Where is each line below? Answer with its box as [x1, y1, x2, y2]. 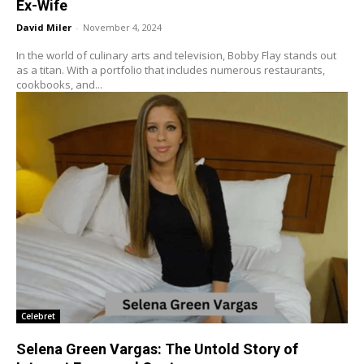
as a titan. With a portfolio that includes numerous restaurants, [16, 62, 325, 77]
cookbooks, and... [16, 76, 102, 92]
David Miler [16, 20, 71, 33]
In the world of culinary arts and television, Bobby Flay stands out [16, 47, 336, 63]
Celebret [21, 310, 55, 323]
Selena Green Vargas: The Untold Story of [16, 340, 298, 358]
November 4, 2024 [83, 20, 162, 33]
